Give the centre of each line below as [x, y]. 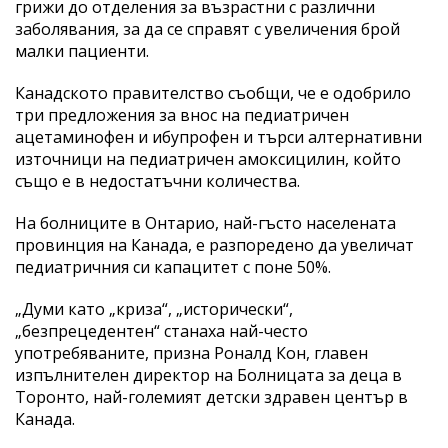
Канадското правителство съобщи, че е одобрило [213, 92]
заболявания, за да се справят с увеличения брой [207, 28]
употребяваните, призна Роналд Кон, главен [191, 352]
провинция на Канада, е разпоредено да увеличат [214, 244]
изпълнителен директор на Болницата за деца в [208, 374]
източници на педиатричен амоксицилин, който [208, 158]
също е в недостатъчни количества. [157, 180]
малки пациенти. [82, 50]
